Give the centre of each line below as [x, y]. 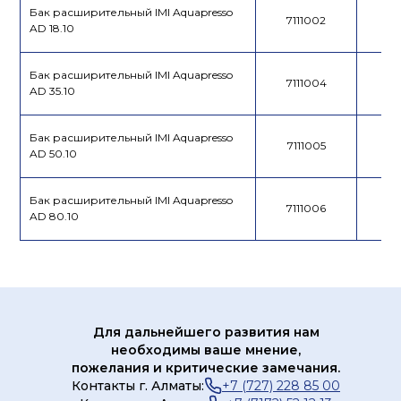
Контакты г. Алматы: [138, 386]
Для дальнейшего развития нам [206, 333]
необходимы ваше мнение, [206, 350]
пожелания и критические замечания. [206, 368]
